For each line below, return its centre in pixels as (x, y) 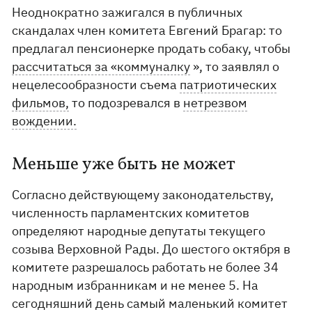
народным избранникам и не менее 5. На (135, 285)
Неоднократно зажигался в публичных (127, 12)
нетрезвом (216, 103)
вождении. (45, 121)
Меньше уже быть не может (124, 165)
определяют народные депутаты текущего (139, 231)
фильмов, (41, 103)
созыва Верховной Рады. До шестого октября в (151, 249)
